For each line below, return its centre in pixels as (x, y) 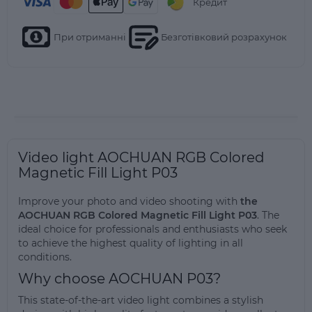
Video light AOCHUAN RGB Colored (141, 157)
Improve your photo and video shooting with (129, 201)
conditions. (45, 257)
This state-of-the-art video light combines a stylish (141, 300)
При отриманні (90, 37)
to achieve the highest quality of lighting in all (131, 243)
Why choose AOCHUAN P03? (119, 279)
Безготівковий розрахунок (224, 37)
